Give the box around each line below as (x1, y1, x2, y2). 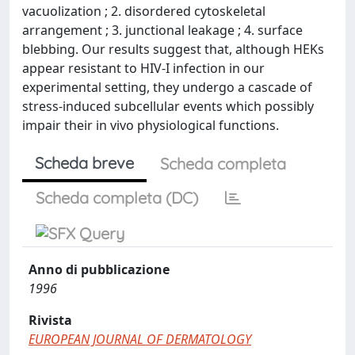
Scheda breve (35, 153, 134, 173)
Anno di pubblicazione (29, 261, 170, 278)
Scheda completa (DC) (36, 188, 198, 208)
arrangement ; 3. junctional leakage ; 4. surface (22, 21, 303, 39)
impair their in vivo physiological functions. (22, 116, 279, 134)
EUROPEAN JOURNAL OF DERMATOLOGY (29, 330, 251, 348)
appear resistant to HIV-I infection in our (22, 59, 265, 77)
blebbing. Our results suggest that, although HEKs (22, 40, 324, 58)
